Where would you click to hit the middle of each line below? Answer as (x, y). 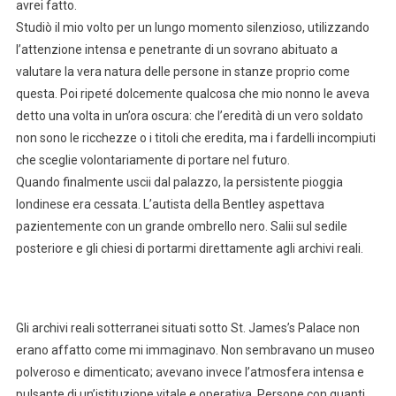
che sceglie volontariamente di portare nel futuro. (152, 160)
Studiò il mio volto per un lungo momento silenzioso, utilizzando (192, 27)
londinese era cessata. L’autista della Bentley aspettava (170, 204)
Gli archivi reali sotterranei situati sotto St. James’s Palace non (187, 327)
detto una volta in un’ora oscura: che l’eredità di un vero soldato (189, 115)
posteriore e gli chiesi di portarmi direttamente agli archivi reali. (189, 248)
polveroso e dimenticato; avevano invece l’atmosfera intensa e (190, 372)
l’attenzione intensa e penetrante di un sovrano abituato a (176, 49)
